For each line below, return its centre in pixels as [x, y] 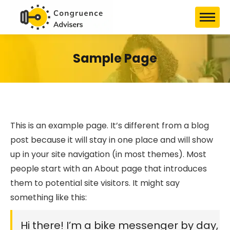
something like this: [49, 197]
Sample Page [115, 58]
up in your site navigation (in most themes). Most [108, 154]
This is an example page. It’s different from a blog [110, 125]
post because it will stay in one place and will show [112, 140]
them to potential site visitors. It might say [95, 183]
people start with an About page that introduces [109, 168]
